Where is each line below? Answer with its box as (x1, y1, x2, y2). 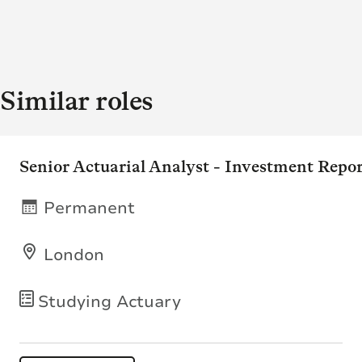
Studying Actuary (38, 290, 181, 313)
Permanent (44, 196, 135, 219)
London (44, 243, 104, 266)
